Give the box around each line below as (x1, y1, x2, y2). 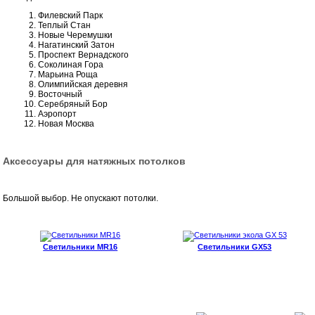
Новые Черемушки (38, 30, 113, 40)
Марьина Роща (38, 69, 98, 79)
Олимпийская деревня (38, 79, 129, 89)
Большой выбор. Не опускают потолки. (3, 193, 159, 203)
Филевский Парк (38, 10, 103, 20)
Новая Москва (38, 118, 95, 129)
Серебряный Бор (38, 98, 108, 109)
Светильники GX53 (198, 242, 272, 251)
